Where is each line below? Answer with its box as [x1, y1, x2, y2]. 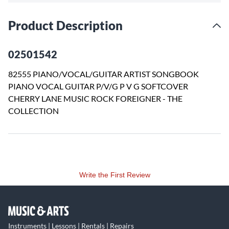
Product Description [8, 18, 123, 33]
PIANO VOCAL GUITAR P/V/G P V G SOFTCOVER [8, 81, 188, 91]
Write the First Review [79, 171, 150, 179]
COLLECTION [8, 106, 59, 116]
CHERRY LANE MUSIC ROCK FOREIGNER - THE [8, 94, 182, 103]
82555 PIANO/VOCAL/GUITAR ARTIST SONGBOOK [8, 69, 199, 79]
